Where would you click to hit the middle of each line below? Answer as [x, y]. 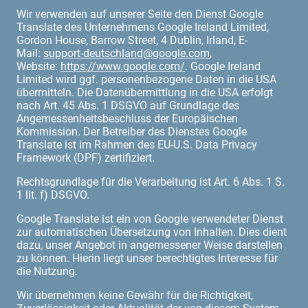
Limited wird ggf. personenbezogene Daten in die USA [146, 79]
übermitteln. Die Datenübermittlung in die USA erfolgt [145, 92]
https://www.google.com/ [123, 66]
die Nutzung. [47, 271]
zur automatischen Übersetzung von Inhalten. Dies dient [152, 232]
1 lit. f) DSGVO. [53, 195]
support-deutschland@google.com [126, 53]
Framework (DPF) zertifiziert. [86, 157]
